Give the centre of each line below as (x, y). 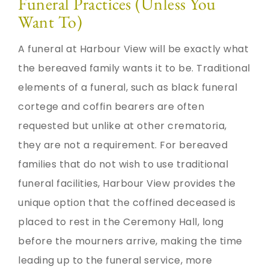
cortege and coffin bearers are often (111, 107)
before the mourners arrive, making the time (130, 241)
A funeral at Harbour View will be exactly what (133, 49)
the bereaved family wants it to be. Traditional (134, 68)
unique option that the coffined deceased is (127, 203)
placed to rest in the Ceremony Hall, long (121, 222)
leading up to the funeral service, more (115, 261)
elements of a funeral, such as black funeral (128, 88)
